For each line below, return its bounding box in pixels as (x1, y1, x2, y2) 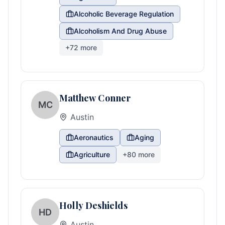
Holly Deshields (59, 199, 128, 211)
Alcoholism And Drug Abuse (74, 27, 167, 35)
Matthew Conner (59, 92, 131, 104)
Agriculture (74, 150, 110, 159)
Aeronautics (74, 133, 114, 142)
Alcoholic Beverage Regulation (74, 10, 174, 18)
